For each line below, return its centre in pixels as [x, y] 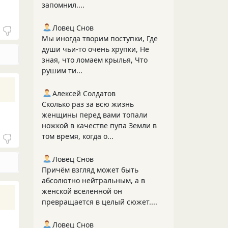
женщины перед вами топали [95, 115]
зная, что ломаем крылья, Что [95, 60]
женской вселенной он [82, 191]
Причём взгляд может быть [90, 170]
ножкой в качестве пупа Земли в [99, 125]
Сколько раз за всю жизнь [88, 104]
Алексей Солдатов [84, 93]
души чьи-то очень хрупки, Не [95, 49]
